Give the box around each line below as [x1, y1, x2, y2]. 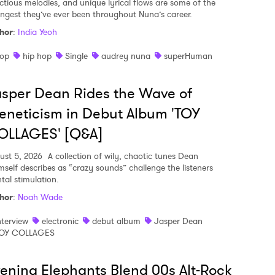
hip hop [23, 50, 52, 62]
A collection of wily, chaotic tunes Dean [45, 150, 198, 162]
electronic [42, 215, 79, 227]
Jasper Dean [154, 215, 203, 227]
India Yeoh [18, 26, 57, 38]
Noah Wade [18, 191, 63, 203]
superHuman [164, 50, 212, 62]
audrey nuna [101, 50, 150, 62]
